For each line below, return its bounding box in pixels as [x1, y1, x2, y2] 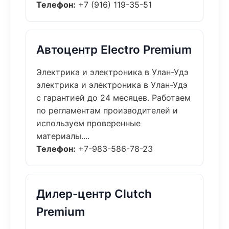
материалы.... [36, 131, 89, 141]
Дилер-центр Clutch [36, 187, 152, 200]
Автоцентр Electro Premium [36, 42, 192, 56]
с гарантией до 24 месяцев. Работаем [36, 93, 191, 103]
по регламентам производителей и [36, 105, 178, 116]
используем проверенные [36, 118, 141, 128]
